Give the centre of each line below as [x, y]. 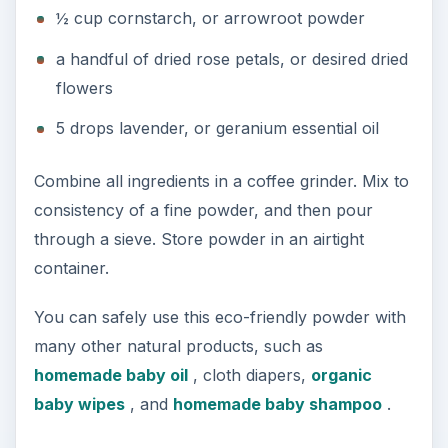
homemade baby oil [110, 375]
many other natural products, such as [178, 346]
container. [71, 268]
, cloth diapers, [249, 375]
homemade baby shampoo [277, 404]
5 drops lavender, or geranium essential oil [217, 128]
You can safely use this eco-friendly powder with [219, 317]
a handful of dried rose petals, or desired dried [231, 58]
